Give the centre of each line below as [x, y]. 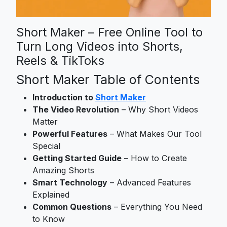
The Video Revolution [76, 109]
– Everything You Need [157, 206]
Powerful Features [70, 134]
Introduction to [64, 97]
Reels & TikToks [60, 60]
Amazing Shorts [63, 170]
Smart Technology [70, 182]
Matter [45, 121]
